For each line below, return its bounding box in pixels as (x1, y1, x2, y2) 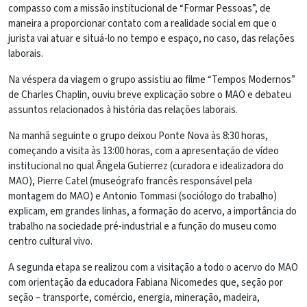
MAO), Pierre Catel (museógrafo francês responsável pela (8, 173, 252, 188)
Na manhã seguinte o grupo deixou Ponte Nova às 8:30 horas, (8, 128, 268, 143)
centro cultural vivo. (8, 234, 93, 249)
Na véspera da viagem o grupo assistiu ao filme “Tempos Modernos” (8, 72, 295, 87)
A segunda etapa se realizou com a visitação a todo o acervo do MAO (8, 260, 298, 275)
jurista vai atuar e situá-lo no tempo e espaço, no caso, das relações (8, 31, 295, 46)
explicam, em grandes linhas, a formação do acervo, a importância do (8, 204, 297, 219)
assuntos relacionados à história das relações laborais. (8, 102, 238, 117)
